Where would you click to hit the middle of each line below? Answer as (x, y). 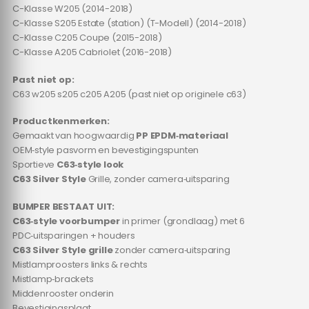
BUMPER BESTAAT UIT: (63, 207)
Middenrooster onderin (63, 294)
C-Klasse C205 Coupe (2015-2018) (87, 38)
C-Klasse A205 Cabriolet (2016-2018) (92, 52)
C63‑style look (90, 165)
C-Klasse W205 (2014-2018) (72, 9)
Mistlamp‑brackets (53, 279)
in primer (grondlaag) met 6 (182, 221)
